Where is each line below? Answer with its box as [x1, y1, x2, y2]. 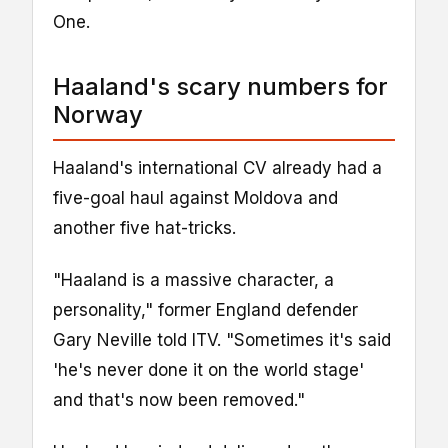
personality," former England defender [53, 300, 358, 321]
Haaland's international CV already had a [53, 158, 382, 179]
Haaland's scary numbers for [53, 72, 388, 102]
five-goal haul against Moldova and [53, 188, 338, 209]
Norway [53, 100, 143, 130]
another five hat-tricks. [53, 218, 236, 239]
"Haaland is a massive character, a [53, 270, 334, 291]
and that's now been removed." [53, 390, 305, 411]
